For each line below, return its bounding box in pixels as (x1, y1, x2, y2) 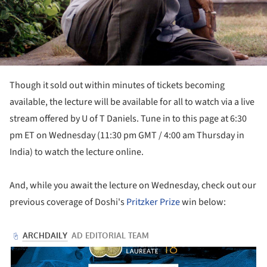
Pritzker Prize (126, 195, 180, 209)
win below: (180, 195, 226, 209)
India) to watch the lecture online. (10, 145, 144, 159)
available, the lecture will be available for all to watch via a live (10, 95, 254, 108)
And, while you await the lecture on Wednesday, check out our (10, 179, 256, 192)
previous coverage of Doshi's (10, 195, 126, 209)
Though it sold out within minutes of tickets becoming (10, 79, 225, 92)
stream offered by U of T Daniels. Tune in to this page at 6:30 (10, 112, 247, 125)
